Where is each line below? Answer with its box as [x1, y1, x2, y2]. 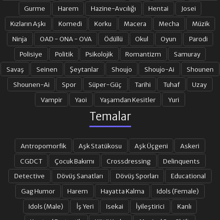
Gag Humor [21, 187, 55, 195]
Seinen [36, 65, 58, 73]
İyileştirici [136, 202, 165, 211]
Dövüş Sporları [115, 172, 159, 180]
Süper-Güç [88, 80, 122, 88]
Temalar [89, 110, 131, 124]
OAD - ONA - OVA [39, 35, 92, 43]
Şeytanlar [70, 65, 99, 73]
